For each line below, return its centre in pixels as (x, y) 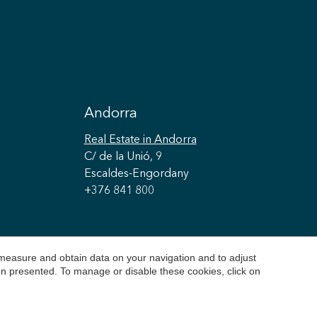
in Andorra (168, 140)
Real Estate (112, 140)
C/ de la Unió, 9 (123, 157)
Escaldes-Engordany (136, 174)
